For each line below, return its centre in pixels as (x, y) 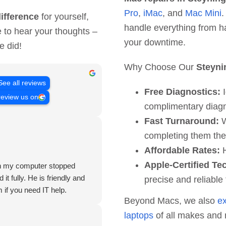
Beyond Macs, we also (171, 201)
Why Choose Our (160, 67)
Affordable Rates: (182, 150)
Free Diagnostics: (182, 92)
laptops (138, 215)
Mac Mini (203, 13)
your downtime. (155, 42)
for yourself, (64, 17)
